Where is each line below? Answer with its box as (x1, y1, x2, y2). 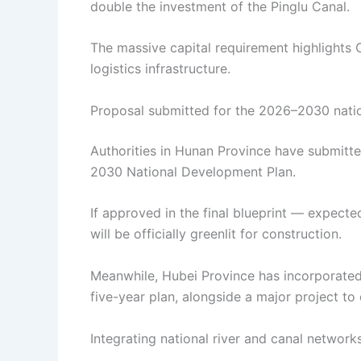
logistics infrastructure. (90, 60, 230, 77)
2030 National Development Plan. (90, 163, 296, 180)
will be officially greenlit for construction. (90, 226, 342, 243)
